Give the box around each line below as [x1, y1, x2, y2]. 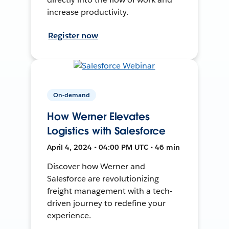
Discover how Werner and [47, 161, 146, 172]
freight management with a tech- [47, 185, 172, 196]
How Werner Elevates [47, 109, 150, 123]
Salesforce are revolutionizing [47, 173, 159, 184]
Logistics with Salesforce [47, 124, 166, 138]
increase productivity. [47, 6, 129, 17]
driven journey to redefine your [47, 197, 166, 209]
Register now [48, 30, 99, 41]
